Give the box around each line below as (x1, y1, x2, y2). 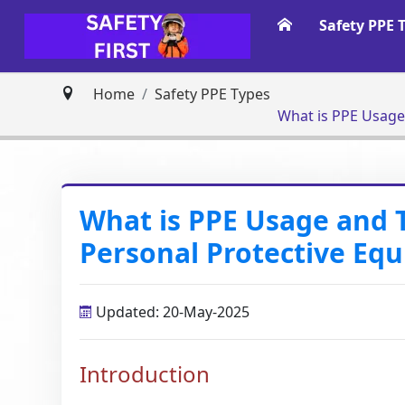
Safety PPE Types (155, 84, 271, 104)
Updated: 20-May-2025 (92, 302, 250, 322)
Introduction (80, 359, 211, 389)
